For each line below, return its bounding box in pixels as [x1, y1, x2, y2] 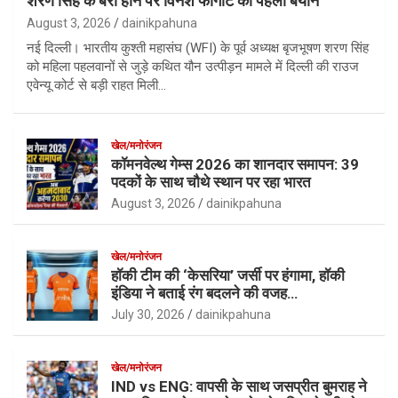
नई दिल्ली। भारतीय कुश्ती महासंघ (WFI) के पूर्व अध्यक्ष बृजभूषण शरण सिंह [27, 39, 369, 56]
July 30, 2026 [111, 306, 185, 322]
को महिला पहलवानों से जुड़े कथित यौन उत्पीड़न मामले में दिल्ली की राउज [27, 58, 359, 75]
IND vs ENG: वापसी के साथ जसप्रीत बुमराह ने [111, 377, 367, 395]
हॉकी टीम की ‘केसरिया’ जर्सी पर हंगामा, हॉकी [111, 266, 345, 284]
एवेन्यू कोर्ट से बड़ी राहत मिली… [27, 76, 166, 93]
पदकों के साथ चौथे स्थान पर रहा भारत [111, 172, 311, 191]
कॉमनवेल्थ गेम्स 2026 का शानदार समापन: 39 [111, 155, 359, 173]
